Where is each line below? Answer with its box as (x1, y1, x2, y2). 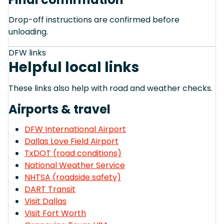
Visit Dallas (24, 195, 66, 207)
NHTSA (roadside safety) (24, 171, 121, 183)
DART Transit (24, 183, 75, 195)
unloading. (8, 25, 48, 37)
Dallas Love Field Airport (24, 135, 118, 147)
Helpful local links (8, 57, 139, 77)
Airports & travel (8, 100, 110, 117)
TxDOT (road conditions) (24, 147, 121, 159)
